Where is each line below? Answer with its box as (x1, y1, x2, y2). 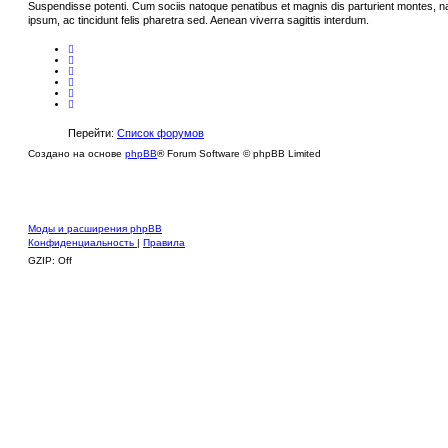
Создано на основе (28, 147, 125, 159)
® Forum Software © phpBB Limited (157, 147, 321, 159)
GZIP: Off (28, 255, 72, 267)
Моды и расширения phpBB (28, 223, 162, 235)
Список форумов (117, 126, 204, 139)
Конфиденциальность (28, 237, 134, 249)
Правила (143, 237, 185, 249)
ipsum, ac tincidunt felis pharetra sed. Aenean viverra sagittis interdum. (28, 14, 369, 27)
